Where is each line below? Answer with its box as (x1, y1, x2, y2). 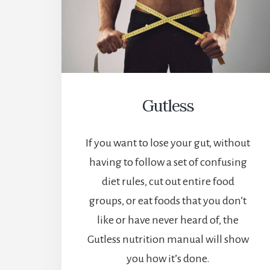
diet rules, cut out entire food (101, 175, 234, 188)
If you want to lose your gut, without (86, 137, 251, 149)
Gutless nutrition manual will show (87, 233, 249, 246)
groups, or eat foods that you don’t (89, 195, 247, 207)
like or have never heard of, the (97, 214, 239, 227)
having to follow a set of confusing (89, 156, 247, 169)
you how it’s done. (126, 253, 210, 265)
